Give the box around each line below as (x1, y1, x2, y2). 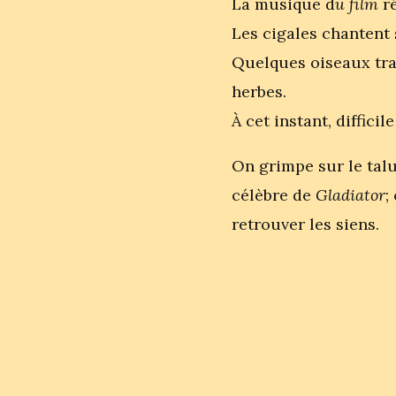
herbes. (232, 81, 286, 102)
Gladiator (316, 185, 385, 205)
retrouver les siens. (232, 214, 379, 234)
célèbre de (232, 185, 316, 205)
